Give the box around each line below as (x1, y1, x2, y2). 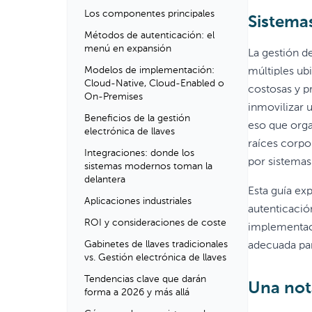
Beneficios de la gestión (84, 114, 190, 123)
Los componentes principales (84, 9, 214, 19)
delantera (84, 175, 125, 185)
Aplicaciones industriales (84, 196, 192, 206)
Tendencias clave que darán (84, 274, 206, 284)
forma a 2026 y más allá (84, 288, 189, 297)
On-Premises (84, 92, 143, 102)
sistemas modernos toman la (84, 162, 212, 171)
